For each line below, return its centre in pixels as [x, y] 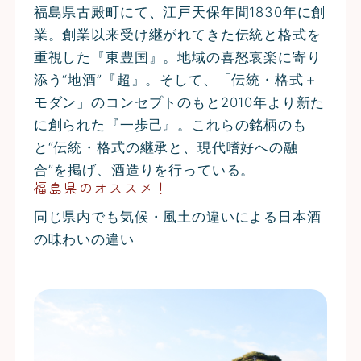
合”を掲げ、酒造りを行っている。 [144, 170]
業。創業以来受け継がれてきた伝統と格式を [177, 35]
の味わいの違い [84, 240]
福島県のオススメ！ [101, 188]
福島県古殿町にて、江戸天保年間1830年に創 [180, 12]
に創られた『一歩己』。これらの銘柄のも [170, 125]
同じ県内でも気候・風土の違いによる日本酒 [177, 217]
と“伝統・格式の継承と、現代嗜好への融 [166, 147]
